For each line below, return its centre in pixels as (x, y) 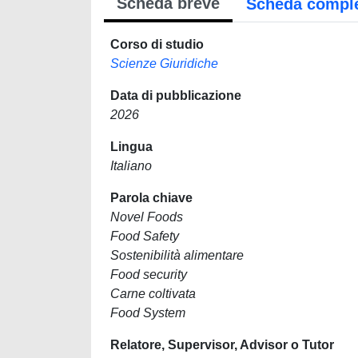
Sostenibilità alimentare (177, 255)
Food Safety (145, 236)
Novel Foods (147, 217)
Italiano (131, 166)
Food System (148, 313)
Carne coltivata (153, 294)
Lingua (131, 147)
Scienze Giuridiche (164, 64)
